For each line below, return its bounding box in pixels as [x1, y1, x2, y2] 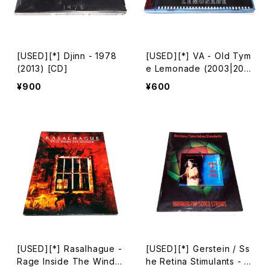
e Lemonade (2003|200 [146, 63, 250, 74]
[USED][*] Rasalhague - [17, 243, 122, 254]
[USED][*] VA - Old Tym [146, 51, 251, 61]
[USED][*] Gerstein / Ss [146, 243, 250, 254]
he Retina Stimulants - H [146, 256, 251, 266]
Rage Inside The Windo [17, 256, 121, 266]
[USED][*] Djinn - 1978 [17, 51, 117, 61]
